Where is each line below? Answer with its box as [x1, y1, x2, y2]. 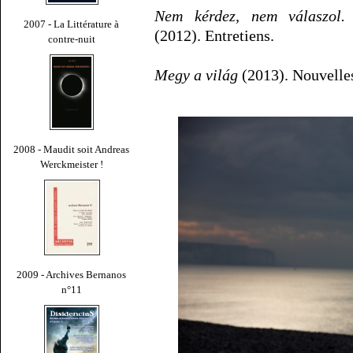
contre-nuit [48, 32, 95, 45]
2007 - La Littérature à [24, 17, 120, 30]
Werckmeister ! [40, 158, 103, 170]
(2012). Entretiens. [154, 27, 274, 45]
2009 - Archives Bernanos [17, 268, 127, 281]
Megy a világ [154, 66, 238, 84]
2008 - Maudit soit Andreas [13, 143, 130, 155]
